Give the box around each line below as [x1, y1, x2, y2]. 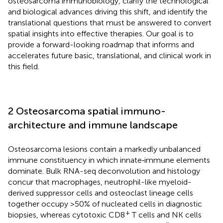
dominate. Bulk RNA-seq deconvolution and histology [8, 166, 200, 176]
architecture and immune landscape [8, 118, 178, 131]
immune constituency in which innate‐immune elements [8, 155, 210, 165]
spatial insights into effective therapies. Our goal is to [8, 28, 194, 38]
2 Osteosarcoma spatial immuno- [8, 105, 166, 117]
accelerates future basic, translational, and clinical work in [8, 50, 211, 60]
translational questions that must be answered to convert [8, 17, 212, 27]
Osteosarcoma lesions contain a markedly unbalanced [8, 144, 201, 154]
